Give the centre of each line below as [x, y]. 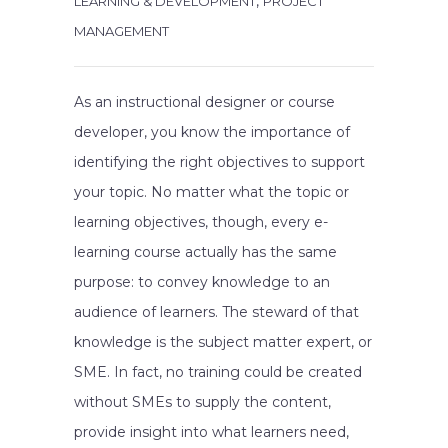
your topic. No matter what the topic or [211, 192]
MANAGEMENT [121, 31]
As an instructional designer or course [204, 102]
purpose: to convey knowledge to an [202, 282]
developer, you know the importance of [212, 132]
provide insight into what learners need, [211, 432]
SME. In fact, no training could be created [218, 372]
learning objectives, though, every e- [201, 222]
